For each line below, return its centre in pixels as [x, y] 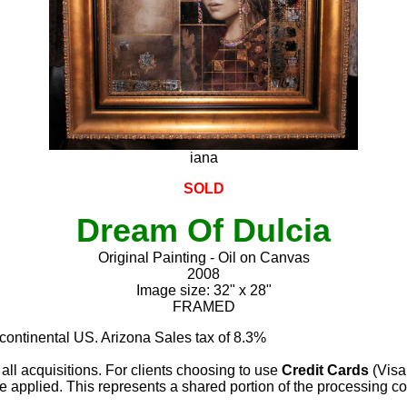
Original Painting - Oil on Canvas [203, 257]
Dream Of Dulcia [203, 230]
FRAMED [203, 306]
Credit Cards [325, 370]
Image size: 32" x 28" [203, 290]
